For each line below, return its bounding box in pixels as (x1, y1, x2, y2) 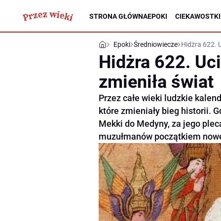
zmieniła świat (99, 72, 214, 92)
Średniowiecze (134, 40, 178, 48)
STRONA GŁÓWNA (89, 12, 147, 20)
